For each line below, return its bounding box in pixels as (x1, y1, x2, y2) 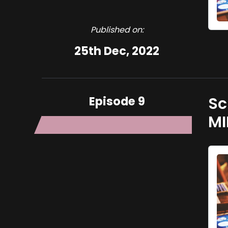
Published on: (90, 24, 144, 36)
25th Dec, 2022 (74, 43, 160, 59)
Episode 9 (89, 93, 145, 109)
